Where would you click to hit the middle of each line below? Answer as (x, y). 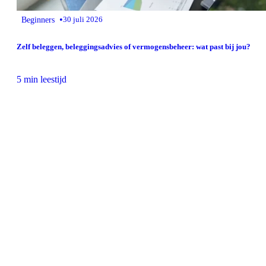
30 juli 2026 (83, 20)
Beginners (38, 20)
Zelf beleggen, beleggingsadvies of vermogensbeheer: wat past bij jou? (134, 46)
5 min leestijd (42, 79)
